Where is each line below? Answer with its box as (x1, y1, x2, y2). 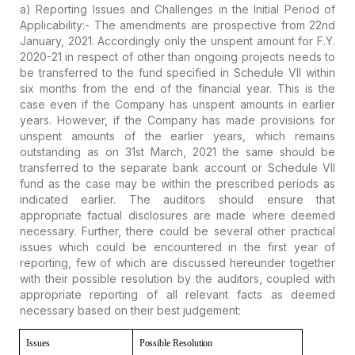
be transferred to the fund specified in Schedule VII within (19, 65, 336, 79)
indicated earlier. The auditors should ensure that (19, 192, 336, 206)
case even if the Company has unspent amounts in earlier (19, 97, 336, 111)
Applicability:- (19, 17, 90, 32)
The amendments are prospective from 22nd (89, 17, 336, 32)
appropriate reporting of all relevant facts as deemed (19, 287, 336, 301)
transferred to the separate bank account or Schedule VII (19, 160, 336, 174)
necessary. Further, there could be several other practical (19, 223, 336, 238)
